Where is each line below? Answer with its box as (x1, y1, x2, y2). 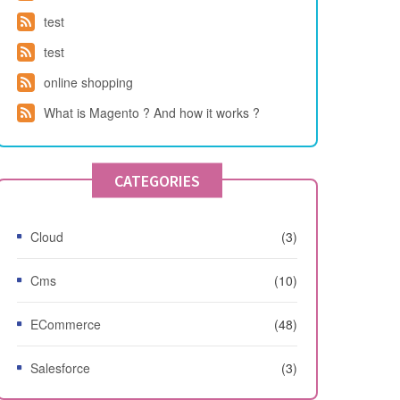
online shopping (44, 73, 133, 92)
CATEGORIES (114, 170, 200, 191)
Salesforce (30, 359, 90, 378)
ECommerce (30, 315, 101, 334)
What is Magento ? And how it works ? (44, 104, 260, 122)
